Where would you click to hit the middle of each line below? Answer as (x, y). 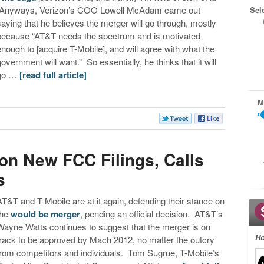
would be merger (46, 214)
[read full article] (53, 75)
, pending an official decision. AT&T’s (152, 214)
